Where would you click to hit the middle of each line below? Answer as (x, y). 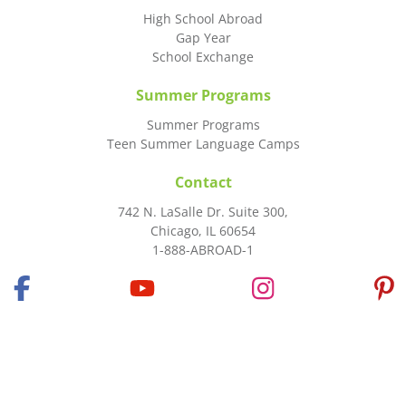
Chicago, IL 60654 (203, 230)
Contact (203, 182)
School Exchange (203, 56)
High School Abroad (203, 18)
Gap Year (203, 37)
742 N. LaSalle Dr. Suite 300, (203, 211)
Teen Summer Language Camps (203, 143)
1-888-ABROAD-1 (203, 249)
